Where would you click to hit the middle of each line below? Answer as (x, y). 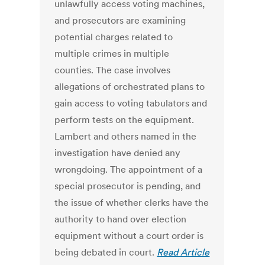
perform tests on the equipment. (125, 120)
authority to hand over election (121, 219)
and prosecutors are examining (120, 20)
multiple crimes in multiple (112, 54)
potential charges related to (114, 37)
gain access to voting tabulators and (131, 103)
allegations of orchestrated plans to (130, 87)
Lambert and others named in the (126, 136)
